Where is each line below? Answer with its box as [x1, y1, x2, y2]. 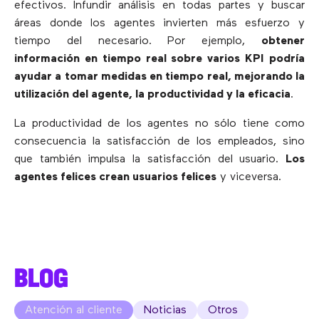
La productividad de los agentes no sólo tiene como [14, 117, 305, 130]
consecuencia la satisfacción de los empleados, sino [14, 135, 305, 147]
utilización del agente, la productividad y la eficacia [14, 88, 291, 100]
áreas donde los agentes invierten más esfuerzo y [14, 17, 305, 29]
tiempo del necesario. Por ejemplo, [14, 35, 261, 47]
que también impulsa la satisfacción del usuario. [14, 153, 286, 165]
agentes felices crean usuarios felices [14, 171, 216, 183]
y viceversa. [216, 171, 281, 183]
